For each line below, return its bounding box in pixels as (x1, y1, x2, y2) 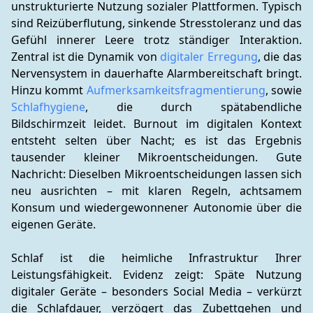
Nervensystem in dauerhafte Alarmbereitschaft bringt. (11, 66, 302, 81)
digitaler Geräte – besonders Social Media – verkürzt (11, 284, 302, 299)
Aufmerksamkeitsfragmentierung (86, 82, 265, 98)
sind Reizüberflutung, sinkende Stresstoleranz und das (11, 15, 302, 31)
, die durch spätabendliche (85, 99, 302, 115)
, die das (257, 49, 302, 64)
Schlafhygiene (11, 99, 85, 115)
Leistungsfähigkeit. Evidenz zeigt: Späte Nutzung (11, 267, 302, 282)
